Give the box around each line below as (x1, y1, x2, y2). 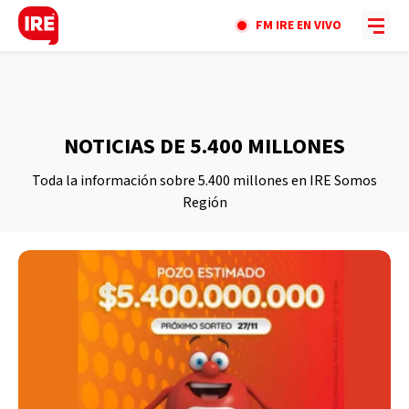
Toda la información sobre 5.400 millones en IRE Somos (32, 171, 377, 191)
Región (182, 193, 227, 213)
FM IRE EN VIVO (256, 16, 341, 35)
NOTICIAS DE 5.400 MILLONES (64, 131, 345, 163)
